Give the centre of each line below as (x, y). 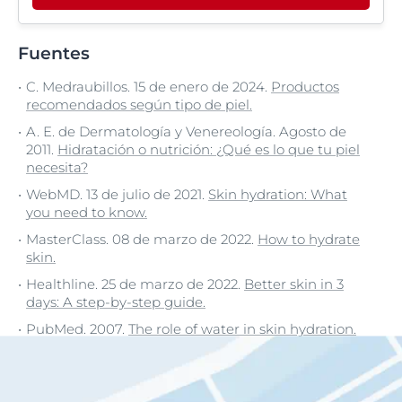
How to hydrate (309, 239)
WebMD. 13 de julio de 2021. (117, 194)
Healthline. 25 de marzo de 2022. (135, 284)
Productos (305, 87)
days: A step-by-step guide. (116, 302)
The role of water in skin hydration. (242, 329)
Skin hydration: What (278, 194)
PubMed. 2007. (77, 329)
